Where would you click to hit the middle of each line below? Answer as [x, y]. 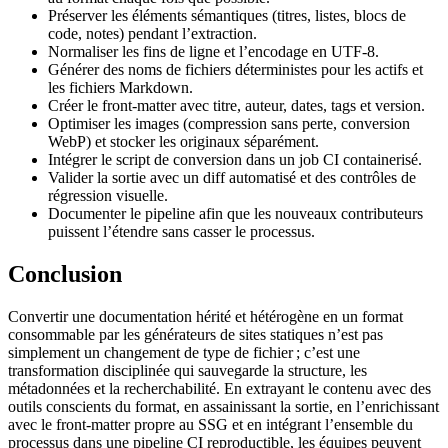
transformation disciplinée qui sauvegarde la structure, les [187, 370]
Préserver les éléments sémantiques [158, 15]
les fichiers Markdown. [120, 87]
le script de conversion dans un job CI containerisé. [259, 159]
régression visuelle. [108, 195]
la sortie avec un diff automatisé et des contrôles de [254, 177]
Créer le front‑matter [112, 105]
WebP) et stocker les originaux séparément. [183, 141]
